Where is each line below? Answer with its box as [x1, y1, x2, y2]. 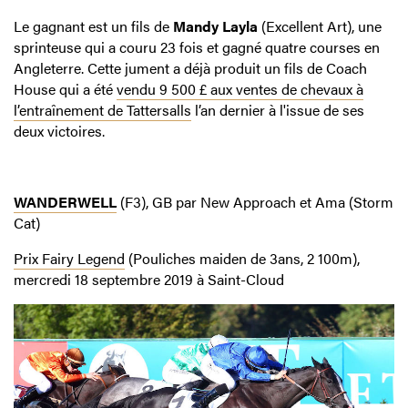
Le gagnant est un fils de [14, 15, 173, 36]
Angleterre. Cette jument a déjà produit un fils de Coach [14, 56, 367, 78]
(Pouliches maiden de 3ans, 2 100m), [125, 247, 360, 269]
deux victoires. [14, 119, 105, 141]
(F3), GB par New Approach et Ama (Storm [117, 190, 393, 212]
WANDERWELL [14, 190, 117, 212]
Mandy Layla [173, 15, 258, 36]
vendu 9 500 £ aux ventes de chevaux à [117, 77, 363, 99]
